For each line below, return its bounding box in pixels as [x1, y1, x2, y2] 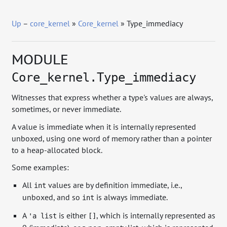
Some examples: [12, 162, 69, 173]
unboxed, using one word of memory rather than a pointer [12, 133, 212, 143]
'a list [28, 211, 57, 220]
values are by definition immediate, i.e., [46, 180, 182, 191]
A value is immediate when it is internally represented [12, 121, 197, 132]
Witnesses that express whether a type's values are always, [12, 92, 213, 103]
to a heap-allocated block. [12, 144, 103, 155]
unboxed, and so [22, 192, 82, 203]
